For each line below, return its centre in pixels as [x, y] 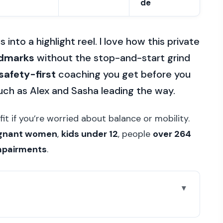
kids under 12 [90, 134]
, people [135, 134]
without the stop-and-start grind [112, 58]
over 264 [172, 134]
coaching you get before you [123, 74]
